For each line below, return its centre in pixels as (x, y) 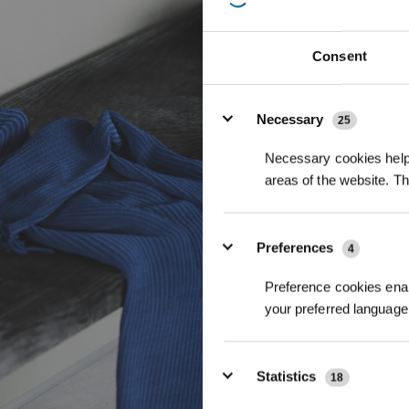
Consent (340, 56)
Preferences (297, 247)
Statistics (288, 376)
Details (228, 100)
